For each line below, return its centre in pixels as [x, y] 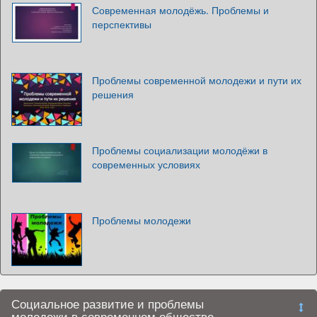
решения [113, 94]
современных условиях [146, 164]
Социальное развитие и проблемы [108, 303]
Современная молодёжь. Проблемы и [180, 10]
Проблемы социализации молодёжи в [180, 150]
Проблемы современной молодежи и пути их [197, 80]
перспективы [122, 24]
